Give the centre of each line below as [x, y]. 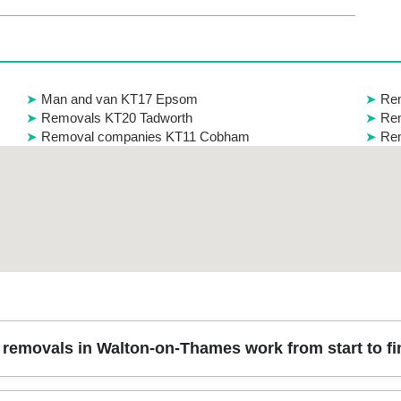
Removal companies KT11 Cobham [145, 136]
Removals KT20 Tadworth [116, 117]
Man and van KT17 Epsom [119, 98]
